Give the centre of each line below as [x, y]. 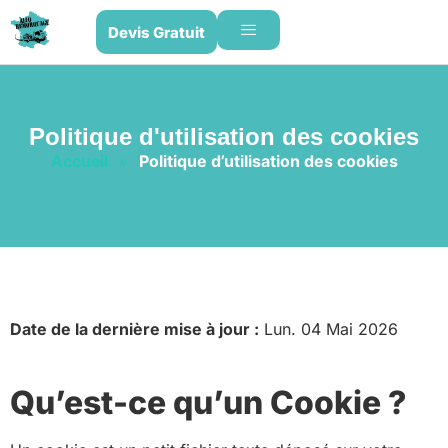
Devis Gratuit [156, 32]
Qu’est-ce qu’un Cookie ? [208, 402]
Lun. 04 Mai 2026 [328, 329]
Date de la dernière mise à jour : [134, 329]
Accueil [79, 161]
